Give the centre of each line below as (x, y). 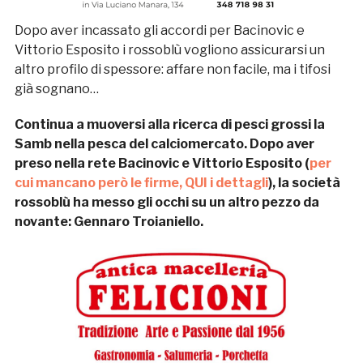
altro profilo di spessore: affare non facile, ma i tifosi (172, 70)
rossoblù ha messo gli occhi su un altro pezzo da (167, 203)
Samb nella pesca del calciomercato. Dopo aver (164, 144)
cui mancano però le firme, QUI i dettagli (141, 183)
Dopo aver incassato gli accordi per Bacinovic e (159, 31)
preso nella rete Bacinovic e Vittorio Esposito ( (162, 164)
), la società (304, 183)
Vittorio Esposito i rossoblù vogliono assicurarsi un (169, 50)
